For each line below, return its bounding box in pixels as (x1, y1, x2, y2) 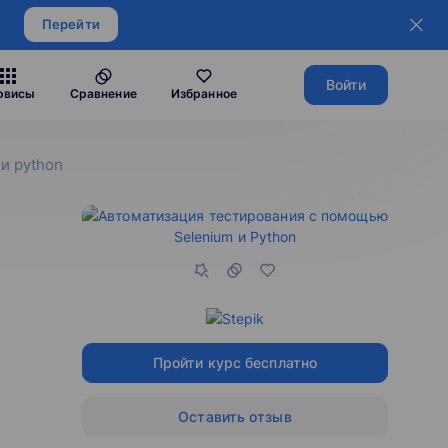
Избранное (170, 86, 237, 101)
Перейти (42, 16, 100, 32)
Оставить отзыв (178, 408, 292, 425)
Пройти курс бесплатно (152, 354, 318, 371)
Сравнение (69, 86, 137, 101)
